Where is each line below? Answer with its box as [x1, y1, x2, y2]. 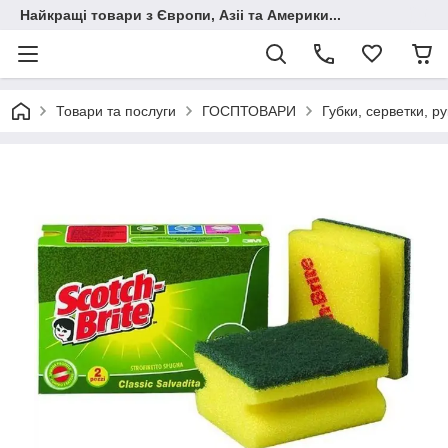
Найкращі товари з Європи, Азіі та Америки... [20, 7, 341, 23]
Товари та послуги [56, 103, 176, 119]
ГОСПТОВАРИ [202, 103, 296, 119]
